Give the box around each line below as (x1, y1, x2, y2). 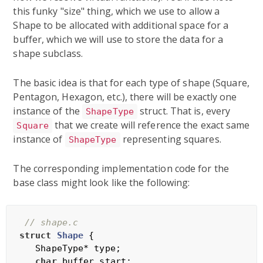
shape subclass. (13, 46, 83, 60)
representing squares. (120, 132, 221, 146)
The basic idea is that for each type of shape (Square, (13, 76, 249, 89)
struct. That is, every (137, 104, 231, 117)
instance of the (13, 104, 83, 117)
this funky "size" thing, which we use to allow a (13, 4, 220, 18)
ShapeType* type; (19, 242, 121, 254)
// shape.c (25, 217, 79, 228)
